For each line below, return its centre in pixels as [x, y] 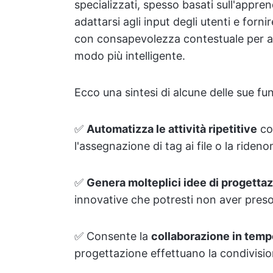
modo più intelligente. [130, 56]
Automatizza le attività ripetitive [172, 129]
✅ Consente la [113, 236]
